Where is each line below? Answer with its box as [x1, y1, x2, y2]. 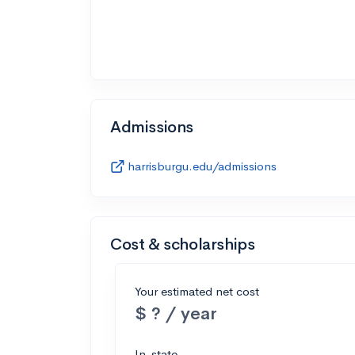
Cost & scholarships [110, 234, 255, 254]
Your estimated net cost [135, 283, 259, 299]
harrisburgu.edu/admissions [128, 158, 277, 174]
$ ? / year [135, 301, 217, 325]
